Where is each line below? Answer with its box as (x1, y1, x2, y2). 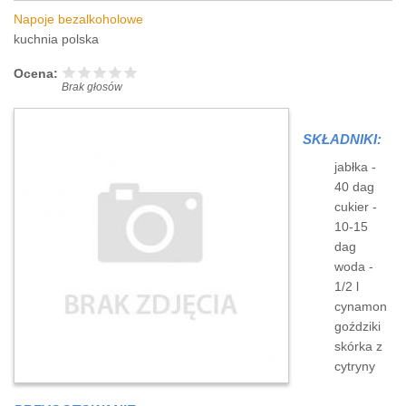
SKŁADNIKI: (303, 130, 385, 147)
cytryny (334, 359, 375, 373)
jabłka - (334, 159, 376, 174)
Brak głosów (62, 81, 122, 92)
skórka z (334, 339, 382, 353)
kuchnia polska (14, 33, 99, 46)
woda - (334, 259, 373, 274)
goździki (334, 319, 381, 333)
